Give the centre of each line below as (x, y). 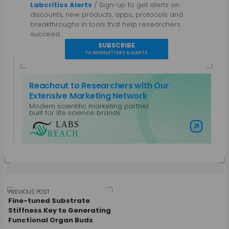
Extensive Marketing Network (88, 96)
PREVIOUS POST (29, 191)
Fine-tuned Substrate (49, 200)
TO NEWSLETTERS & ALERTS (117, 53)
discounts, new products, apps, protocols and (107, 14)
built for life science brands (75, 112)
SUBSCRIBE (116, 45)
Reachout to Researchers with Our (99, 85)
